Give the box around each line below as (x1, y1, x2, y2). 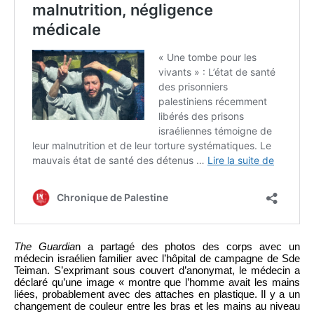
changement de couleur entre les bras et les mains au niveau (14, 299, 300, 312)
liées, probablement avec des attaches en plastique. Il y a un (14, 287, 300, 300)
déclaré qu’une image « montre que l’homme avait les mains (14, 275, 300, 288)
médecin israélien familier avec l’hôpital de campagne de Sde (14, 252, 300, 264)
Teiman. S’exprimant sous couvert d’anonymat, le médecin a (14, 264, 300, 276)
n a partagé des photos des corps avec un (74, 240, 301, 252)
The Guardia (14, 240, 75, 252)
